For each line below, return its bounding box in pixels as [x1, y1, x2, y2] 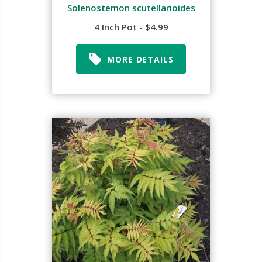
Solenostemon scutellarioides [67, 2, 195, 13]
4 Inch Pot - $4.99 [94, 21, 168, 33]
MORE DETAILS [107, 53, 174, 65]
